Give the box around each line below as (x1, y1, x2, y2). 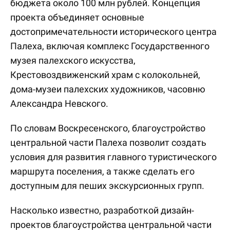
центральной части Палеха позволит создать (10, 137, 206, 148)
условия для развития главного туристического (10, 151, 217, 162)
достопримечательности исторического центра (10, 26, 217, 37)
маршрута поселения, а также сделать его (10, 166, 195, 177)
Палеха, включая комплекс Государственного (10, 41, 209, 51)
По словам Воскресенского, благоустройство (10, 123, 205, 133)
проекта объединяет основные (10, 12, 144, 23)
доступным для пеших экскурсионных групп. (10, 180, 204, 191)
